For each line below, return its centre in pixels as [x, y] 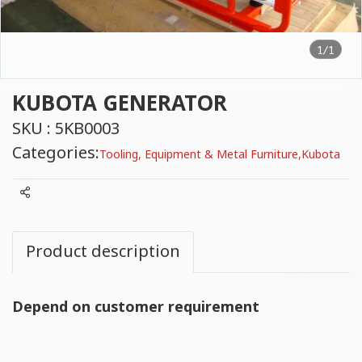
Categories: [56, 154]
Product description [103, 252]
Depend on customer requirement [136, 307]
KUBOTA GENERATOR [120, 104]
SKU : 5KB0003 [66, 129]
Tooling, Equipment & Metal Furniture [199, 155]
